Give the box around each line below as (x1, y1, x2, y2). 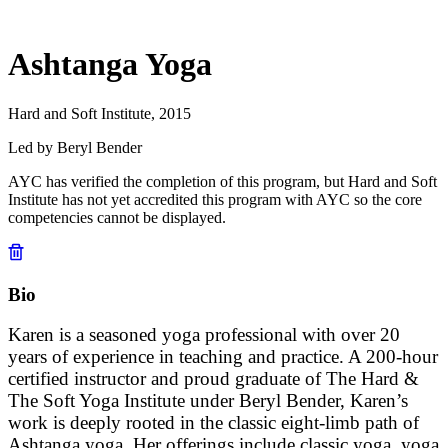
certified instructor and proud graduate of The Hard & (8, 368, 419, 390)
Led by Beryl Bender (8, 138, 142, 156)
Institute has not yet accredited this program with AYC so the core (8, 190, 422, 208)
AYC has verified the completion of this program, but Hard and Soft (8, 172, 437, 190)
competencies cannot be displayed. (8, 208, 226, 226)
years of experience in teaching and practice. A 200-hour (8, 346, 438, 368)
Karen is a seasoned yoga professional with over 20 (8, 324, 400, 346)
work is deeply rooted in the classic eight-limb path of (8, 412, 419, 434)
